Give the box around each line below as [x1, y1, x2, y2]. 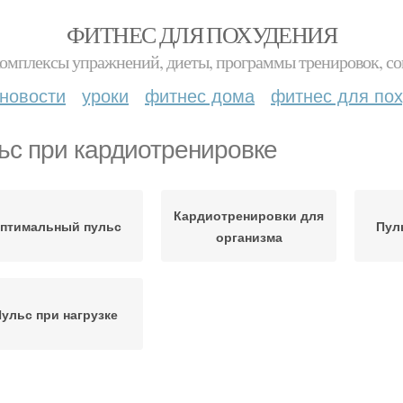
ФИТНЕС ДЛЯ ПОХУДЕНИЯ [67, 19, 336, 49]
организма [215, 228, 282, 246]
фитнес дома [145, 82, 255, 108]
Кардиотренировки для [174, 206, 324, 224]
